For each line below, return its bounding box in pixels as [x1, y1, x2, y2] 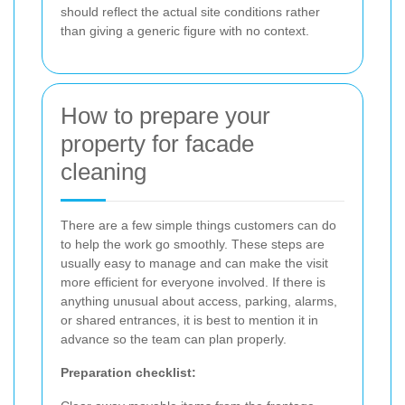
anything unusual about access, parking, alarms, [61, 294, 337, 309]
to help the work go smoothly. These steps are [61, 237, 325, 252]
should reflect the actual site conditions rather [61, 5, 320, 20]
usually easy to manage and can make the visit [61, 256, 328, 271]
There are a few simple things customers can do [61, 218, 336, 233]
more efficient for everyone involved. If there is [61, 275, 325, 290]
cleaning [61, 158, 146, 186]
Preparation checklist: [61, 365, 196, 381]
